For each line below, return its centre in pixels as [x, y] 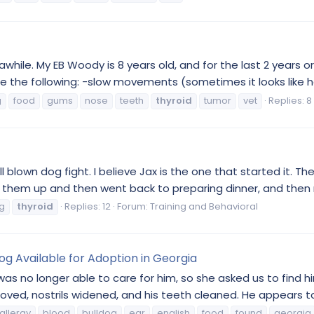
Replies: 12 [88, 207]
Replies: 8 [290, 100]
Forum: [134, 207]
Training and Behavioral [204, 207]
